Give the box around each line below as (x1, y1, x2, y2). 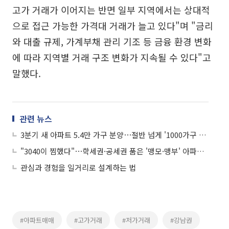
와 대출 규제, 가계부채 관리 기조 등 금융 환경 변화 (12, 35, 212, 49)
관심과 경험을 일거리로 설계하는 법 (20, 162, 136, 173)
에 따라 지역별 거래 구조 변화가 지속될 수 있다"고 (12, 51, 211, 64)
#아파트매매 (20, 215, 54, 225)
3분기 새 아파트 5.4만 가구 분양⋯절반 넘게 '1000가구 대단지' (199, 129, 207, 141)
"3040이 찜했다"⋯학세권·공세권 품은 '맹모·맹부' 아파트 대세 (197, 146, 204, 157)
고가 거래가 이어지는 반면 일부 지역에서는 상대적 (12, 3, 210, 17)
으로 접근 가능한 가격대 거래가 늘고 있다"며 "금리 (12, 19, 213, 33)
